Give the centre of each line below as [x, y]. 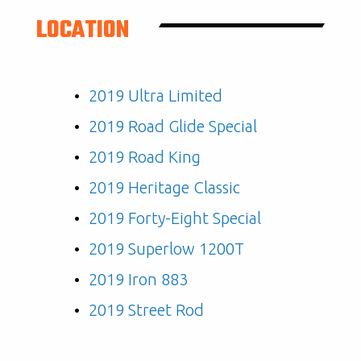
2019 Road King [145, 156]
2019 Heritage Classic [164, 187]
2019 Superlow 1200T [166, 248]
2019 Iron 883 [138, 279]
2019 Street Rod [146, 309]
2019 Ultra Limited [156, 95]
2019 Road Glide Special [173, 126]
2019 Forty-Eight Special [175, 218]
